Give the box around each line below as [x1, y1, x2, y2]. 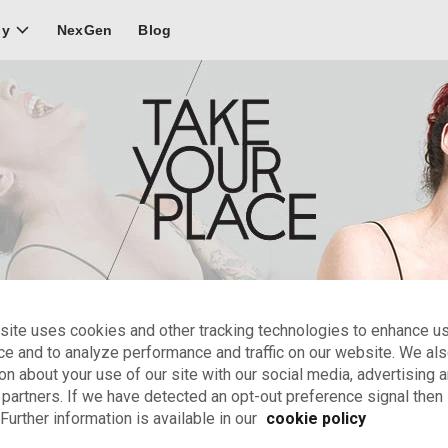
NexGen [56, 21, 113, 38]
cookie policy [266, 409, 366, 429]
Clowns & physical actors [73, 323, 375, 356]
